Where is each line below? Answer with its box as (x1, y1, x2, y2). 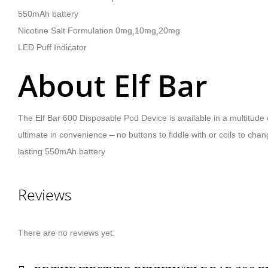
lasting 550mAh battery (18, 147, 105, 156)
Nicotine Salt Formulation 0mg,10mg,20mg (18, 26, 180, 35)
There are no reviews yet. (18, 227, 115, 237)
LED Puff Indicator (18, 42, 87, 52)
